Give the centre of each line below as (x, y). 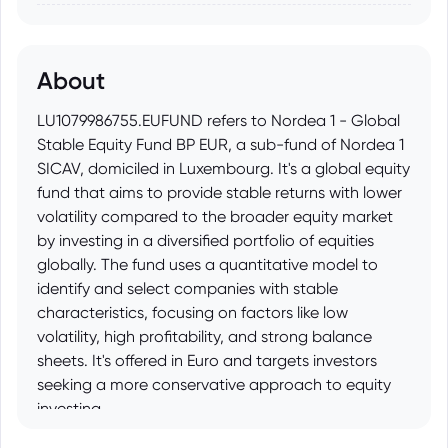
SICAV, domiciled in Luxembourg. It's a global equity (223, 168)
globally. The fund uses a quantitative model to (207, 264)
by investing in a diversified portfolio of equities (205, 240)
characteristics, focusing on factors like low (192, 312)
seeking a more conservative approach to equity (214, 384)
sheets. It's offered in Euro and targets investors (207, 360)
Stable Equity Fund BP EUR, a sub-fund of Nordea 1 (220, 144)
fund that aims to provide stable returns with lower (219, 192)
